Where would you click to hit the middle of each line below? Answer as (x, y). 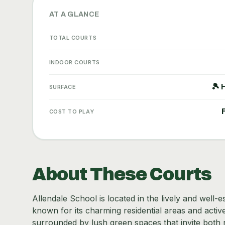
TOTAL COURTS (73, 37)
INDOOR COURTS (74, 62)
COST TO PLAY (72, 111)
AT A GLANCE (74, 14)
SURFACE (63, 87)
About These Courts (122, 174)
